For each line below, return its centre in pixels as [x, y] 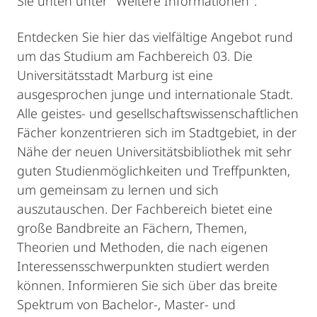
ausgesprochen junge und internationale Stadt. [155, 94]
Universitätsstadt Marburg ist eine [115, 75]
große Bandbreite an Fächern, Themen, [132, 228]
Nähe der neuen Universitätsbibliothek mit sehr [154, 151]
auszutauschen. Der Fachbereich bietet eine [145, 209]
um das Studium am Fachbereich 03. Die [135, 56]
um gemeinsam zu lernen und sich [118, 190]
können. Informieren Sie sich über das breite [147, 285]
